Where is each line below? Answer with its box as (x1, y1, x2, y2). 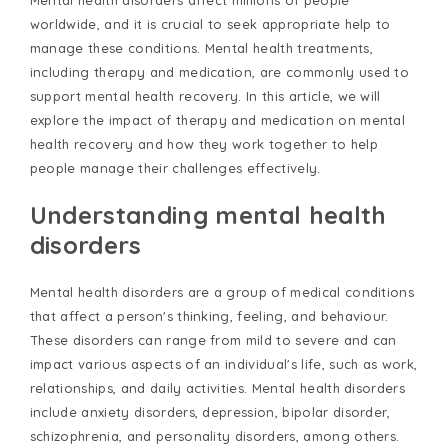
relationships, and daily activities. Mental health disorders (29, 380, 406, 397)
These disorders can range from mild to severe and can (29, 332, 397, 349)
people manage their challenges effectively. (29, 160, 321, 177)
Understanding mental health (29, 200, 387, 231)
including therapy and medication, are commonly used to (29, 64, 410, 81)
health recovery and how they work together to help (29, 136, 378, 153)
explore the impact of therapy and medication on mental (29, 112, 406, 129)
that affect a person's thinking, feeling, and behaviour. (29, 308, 389, 325)
